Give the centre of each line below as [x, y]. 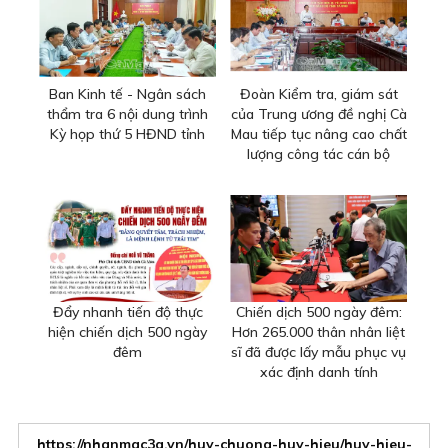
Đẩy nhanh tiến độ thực [127, 311]
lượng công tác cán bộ [318, 154]
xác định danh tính [318, 371]
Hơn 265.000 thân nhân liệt [318, 331]
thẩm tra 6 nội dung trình [127, 114]
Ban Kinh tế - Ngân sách [127, 94]
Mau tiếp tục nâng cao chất [318, 134]
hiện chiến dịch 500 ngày [127, 331]
